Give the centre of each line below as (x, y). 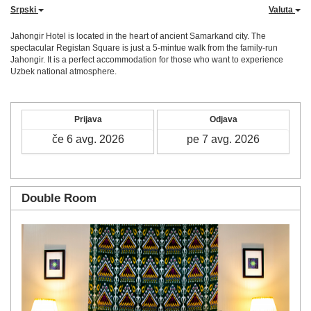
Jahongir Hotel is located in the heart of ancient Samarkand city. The (138, 36)
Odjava (223, 119)
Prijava (88, 119)
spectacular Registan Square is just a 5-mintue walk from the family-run (144, 48)
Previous (67, 233)
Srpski (24, 10)
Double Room (59, 198)
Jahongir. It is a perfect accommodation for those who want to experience (147, 60)
